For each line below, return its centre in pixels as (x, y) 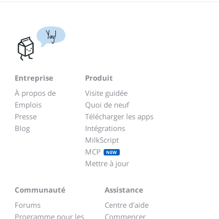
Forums (28, 205)
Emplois (28, 105)
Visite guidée (106, 93)
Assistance (124, 190)
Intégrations (105, 128)
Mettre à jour (107, 164)
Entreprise (34, 78)
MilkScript (102, 140)
